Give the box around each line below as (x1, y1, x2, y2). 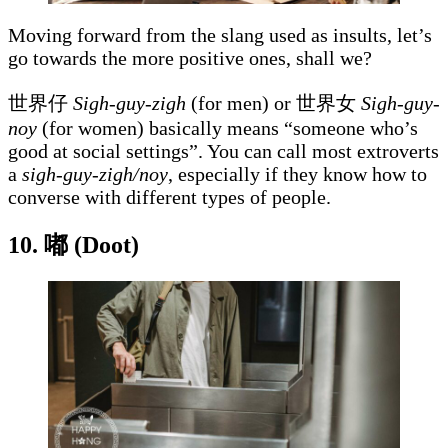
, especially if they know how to (168, 163, 427, 186)
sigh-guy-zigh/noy (22, 163, 168, 186)
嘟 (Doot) (44, 232, 139, 259)
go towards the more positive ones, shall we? (8, 47, 377, 70)
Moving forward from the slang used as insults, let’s (8, 24, 432, 47)
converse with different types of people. (8, 186, 336, 209)
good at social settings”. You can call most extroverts (8, 140, 439, 163)
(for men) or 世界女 (191, 92, 356, 115)
